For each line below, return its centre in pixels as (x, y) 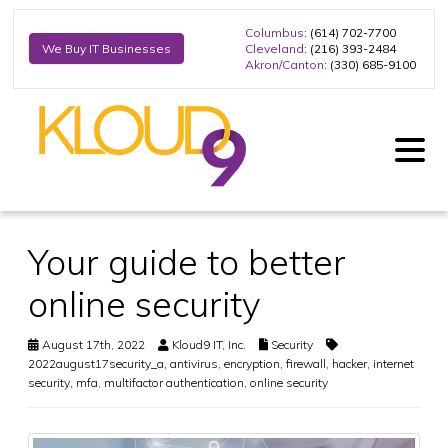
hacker (349, 363)
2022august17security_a (96, 363)
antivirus (194, 363)
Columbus (274, 32)
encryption (252, 363)
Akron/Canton (284, 64)
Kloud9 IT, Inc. (209, 344)
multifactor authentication (174, 382)
